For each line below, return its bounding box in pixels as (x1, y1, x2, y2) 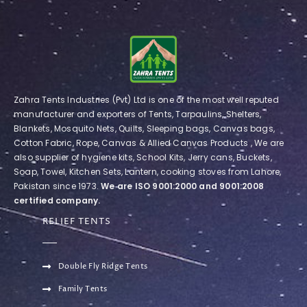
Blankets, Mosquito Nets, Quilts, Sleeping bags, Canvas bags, (14, 123, 275, 134)
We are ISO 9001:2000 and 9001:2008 (101, 180, 265, 192)
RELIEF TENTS (42, 215, 111, 228)
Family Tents (58, 284, 108, 294)
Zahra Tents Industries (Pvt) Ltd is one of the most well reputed (14, 94, 279, 106)
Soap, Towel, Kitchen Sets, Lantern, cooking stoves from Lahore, (14, 166, 282, 177)
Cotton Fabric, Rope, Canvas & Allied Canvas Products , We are (14, 137, 284, 149)
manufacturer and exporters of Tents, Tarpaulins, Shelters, (14, 108, 262, 120)
